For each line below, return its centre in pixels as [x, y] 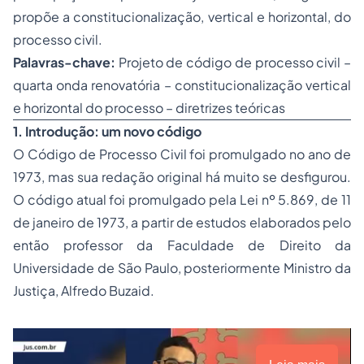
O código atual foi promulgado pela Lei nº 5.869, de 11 [182, 199]
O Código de [56, 154]
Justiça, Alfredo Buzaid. [84, 290]
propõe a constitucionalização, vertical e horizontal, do [182, 17]
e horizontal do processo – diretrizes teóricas [149, 108]
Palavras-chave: [66, 62]
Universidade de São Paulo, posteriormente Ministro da [182, 268]
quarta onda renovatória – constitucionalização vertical [182, 85]
